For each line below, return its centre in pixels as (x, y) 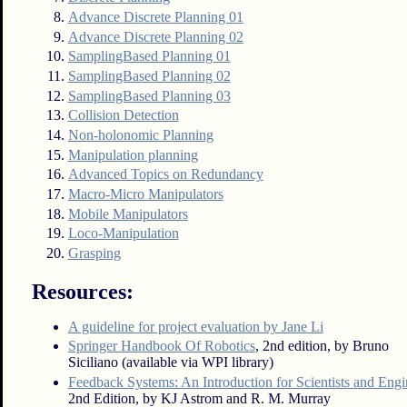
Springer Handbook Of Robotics (161, 346)
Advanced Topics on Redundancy (165, 174)
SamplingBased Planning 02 (149, 75)
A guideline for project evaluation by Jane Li (195, 326)
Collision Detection (123, 115)
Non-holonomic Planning (140, 134)
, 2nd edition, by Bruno (322, 346)
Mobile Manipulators (128, 213)
